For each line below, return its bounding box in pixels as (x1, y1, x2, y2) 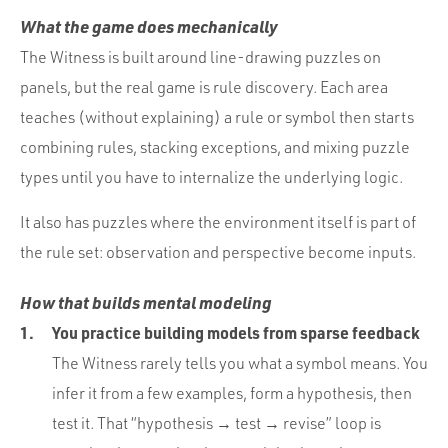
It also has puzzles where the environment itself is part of (20, 211, 416, 232)
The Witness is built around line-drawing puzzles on (20, 46, 381, 67)
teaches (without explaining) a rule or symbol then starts (20, 106, 414, 127)
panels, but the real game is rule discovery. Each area (20, 76, 388, 97)
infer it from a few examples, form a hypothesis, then (52, 382, 412, 403)
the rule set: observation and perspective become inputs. (20, 241, 416, 262)
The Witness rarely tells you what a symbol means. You (52, 352, 428, 373)
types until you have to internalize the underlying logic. (20, 166, 403, 187)
